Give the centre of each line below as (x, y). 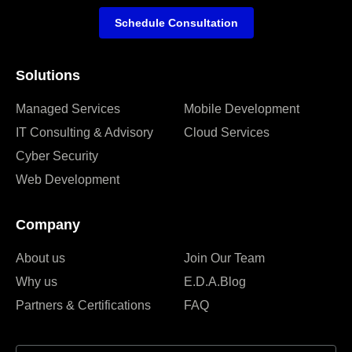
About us (40, 258)
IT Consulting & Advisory (84, 132)
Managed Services (68, 108)
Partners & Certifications (83, 305)
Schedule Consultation (176, 22)
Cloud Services (227, 132)
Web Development (68, 179)
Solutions (48, 75)
